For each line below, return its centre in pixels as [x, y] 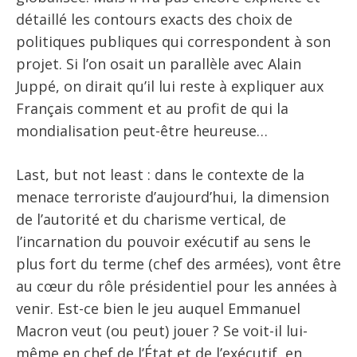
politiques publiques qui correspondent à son [173, 42]
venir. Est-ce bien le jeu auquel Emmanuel [158, 309]
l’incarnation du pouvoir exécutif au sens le [163, 242]
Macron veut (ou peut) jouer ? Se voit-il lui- [162, 331]
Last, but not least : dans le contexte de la [160, 175]
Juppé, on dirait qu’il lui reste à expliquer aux [170, 86]
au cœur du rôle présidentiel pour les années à [177, 286]
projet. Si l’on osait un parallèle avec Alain [159, 64]
